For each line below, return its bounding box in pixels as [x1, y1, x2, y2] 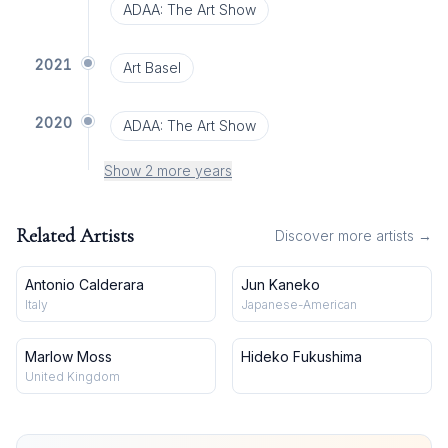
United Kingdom [25, 369, 120, 384]
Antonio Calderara [25, 276, 144, 293]
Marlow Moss [25, 348, 112, 365]
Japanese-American [241, 297, 357, 312]
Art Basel [122, 59, 181, 76]
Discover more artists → [275, 227, 432, 244]
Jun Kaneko [241, 276, 320, 293]
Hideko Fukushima [241, 348, 362, 365]
